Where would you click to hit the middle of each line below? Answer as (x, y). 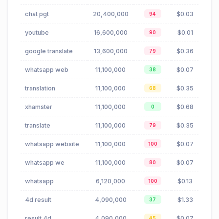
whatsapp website (52, 144)
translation (40, 88)
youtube (37, 33)
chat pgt (37, 14)
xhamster (39, 107)
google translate (49, 51)
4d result (38, 200)
